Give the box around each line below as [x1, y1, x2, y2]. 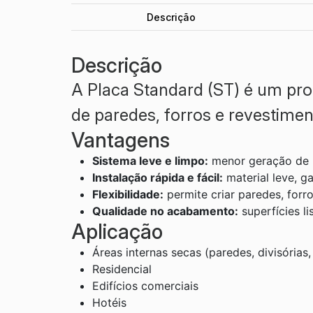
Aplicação [71, 219, 163, 245]
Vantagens [71, 128, 170, 153]
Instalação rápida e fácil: [92, 170, 223, 185]
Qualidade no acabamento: [92, 204, 238, 219]
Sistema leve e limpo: [92, 154, 208, 168]
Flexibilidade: [92, 187, 163, 202]
